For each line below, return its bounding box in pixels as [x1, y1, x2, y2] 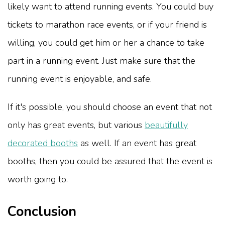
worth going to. [8, 173, 68, 185]
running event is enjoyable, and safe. [8, 72, 152, 85]
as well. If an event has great [78, 137, 196, 149]
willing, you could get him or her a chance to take [8, 36, 204, 49]
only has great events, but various [8, 119, 145, 131]
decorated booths [8, 137, 78, 149]
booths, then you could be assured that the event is [8, 155, 212, 167]
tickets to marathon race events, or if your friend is [8, 18, 207, 31]
